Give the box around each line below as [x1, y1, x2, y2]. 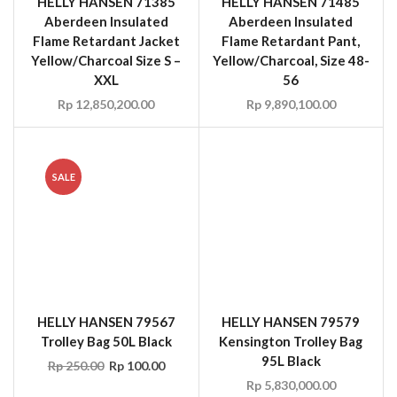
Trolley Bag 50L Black [40, 264, 172, 281]
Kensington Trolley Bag [219, 264, 363, 281]
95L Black [261, 284, 321, 300]
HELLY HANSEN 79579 [222, 245, 361, 261]
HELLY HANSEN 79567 [36, 245, 175, 261]
